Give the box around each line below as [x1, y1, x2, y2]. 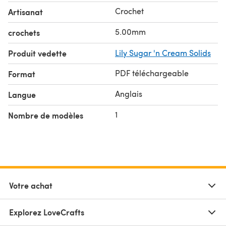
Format [8, 68, 35, 80]
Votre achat [9, 179, 52, 191]
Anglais [115, 88, 142, 99]
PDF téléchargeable [115, 67, 189, 78]
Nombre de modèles [8, 109, 83, 121]
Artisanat [8, 6, 43, 18]
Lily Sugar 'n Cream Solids [115, 47, 211, 58]
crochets [8, 26, 40, 38]
